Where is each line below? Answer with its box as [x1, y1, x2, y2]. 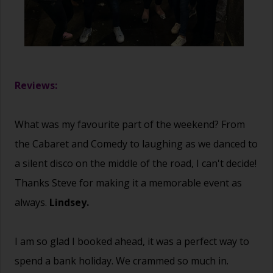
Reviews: [15, 78, 57, 92]
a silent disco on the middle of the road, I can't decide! [15, 156, 257, 170]
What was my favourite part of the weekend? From [15, 117, 245, 131]
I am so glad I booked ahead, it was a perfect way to [15, 234, 249, 248]
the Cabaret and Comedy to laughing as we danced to [15, 136, 258, 151]
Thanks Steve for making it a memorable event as [15, 175, 242, 190]
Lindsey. [49, 195, 89, 209]
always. [15, 195, 49, 209]
